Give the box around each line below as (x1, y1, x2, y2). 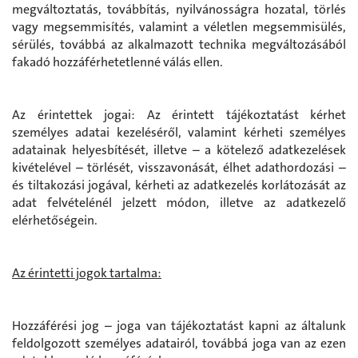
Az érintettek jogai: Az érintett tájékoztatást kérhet (12, 105, 346, 123)
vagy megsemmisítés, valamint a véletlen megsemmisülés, (12, 18, 346, 35)
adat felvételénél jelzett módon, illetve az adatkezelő (12, 193, 346, 211)
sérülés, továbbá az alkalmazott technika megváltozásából (12, 35, 346, 53)
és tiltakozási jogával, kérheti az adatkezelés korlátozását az (12, 176, 346, 193)
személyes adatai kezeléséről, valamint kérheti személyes (12, 123, 346, 141)
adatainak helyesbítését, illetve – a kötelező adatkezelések (12, 141, 346, 158)
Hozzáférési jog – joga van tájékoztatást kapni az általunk (12, 316, 346, 334)
